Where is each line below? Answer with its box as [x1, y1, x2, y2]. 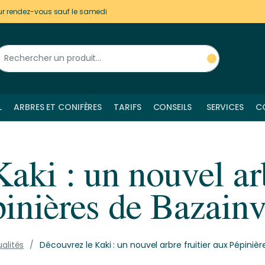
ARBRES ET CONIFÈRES [14, 101, 102, 113]
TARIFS [114, 101, 141, 113]
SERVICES [206, 101, 244, 113]
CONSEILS [153, 101, 192, 113]
